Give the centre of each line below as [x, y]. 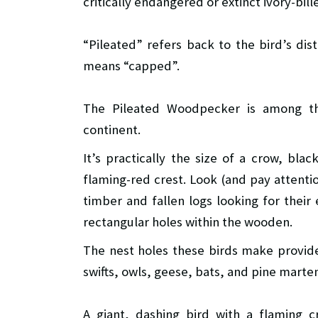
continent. [112, 130]
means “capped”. [131, 66]
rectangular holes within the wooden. [188, 222]
